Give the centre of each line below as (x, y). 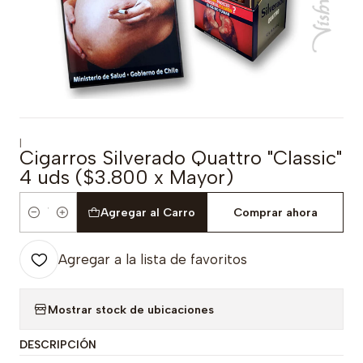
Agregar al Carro (148, 212)
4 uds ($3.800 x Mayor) (126, 177)
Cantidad (45, 222)
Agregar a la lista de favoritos (153, 259)
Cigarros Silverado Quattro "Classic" (181, 158)
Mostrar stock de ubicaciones (131, 309)
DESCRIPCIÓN (58, 344)
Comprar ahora (275, 212)
